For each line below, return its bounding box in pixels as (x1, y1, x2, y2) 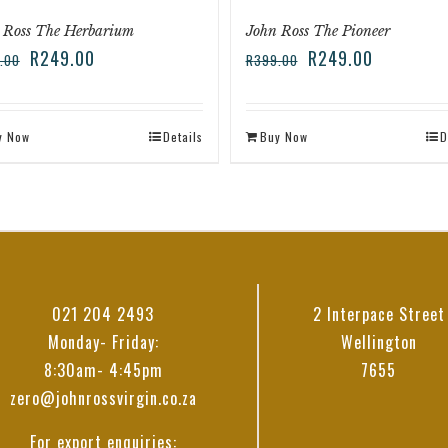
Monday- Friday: (47, 330, 159, 354)
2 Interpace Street (312, 302, 445, 326)
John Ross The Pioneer (245, 22, 390, 40)
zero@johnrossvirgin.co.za (9, 386, 197, 410)
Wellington (340, 330, 417, 354)
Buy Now (259, 128, 308, 145)
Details (162, 128, 203, 145)
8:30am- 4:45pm (43, 358, 163, 382)
